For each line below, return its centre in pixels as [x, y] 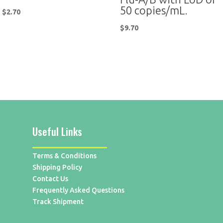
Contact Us [50, 178]
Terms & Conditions [64, 156]
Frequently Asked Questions [78, 190]
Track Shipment [58, 201]
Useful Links [57, 131]
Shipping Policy [57, 167]
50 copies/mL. [154, 10]
